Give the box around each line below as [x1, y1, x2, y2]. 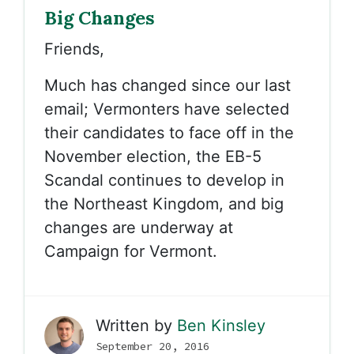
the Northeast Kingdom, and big [44, 194, 284, 213]
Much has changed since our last [44, 76, 291, 95]
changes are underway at [44, 218, 233, 237]
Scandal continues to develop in [44, 171, 284, 190]
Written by [96, 316, 177, 335]
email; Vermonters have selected [44, 100, 289, 119]
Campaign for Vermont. [44, 242, 217, 261]
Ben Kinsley [177, 316, 265, 335]
